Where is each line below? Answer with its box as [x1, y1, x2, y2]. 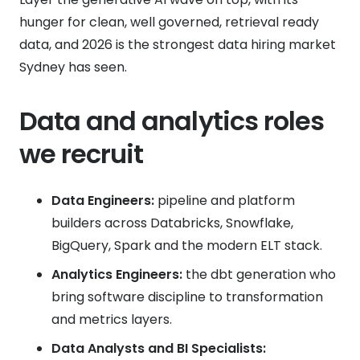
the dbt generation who [182, 264, 336, 284]
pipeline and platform [154, 190, 295, 210]
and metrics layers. [51, 309, 172, 329]
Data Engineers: [51, 190, 154, 210]
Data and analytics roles [19, 102, 324, 139]
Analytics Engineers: [51, 264, 182, 284]
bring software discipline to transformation [51, 287, 323, 306]
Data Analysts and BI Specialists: [51, 338, 266, 358]
